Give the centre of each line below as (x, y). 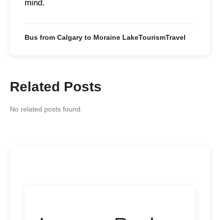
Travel (176, 37)
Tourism (152, 37)
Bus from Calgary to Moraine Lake (82, 37)
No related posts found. (46, 109)
